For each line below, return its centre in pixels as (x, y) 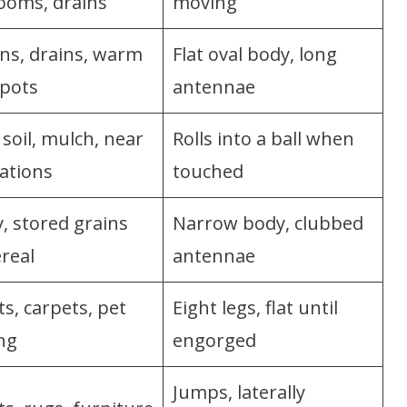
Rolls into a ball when (263, 138)
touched (208, 171)
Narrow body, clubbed (268, 223)
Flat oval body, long (255, 54)
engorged (214, 340)
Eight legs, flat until (255, 307)
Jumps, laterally (239, 392)
